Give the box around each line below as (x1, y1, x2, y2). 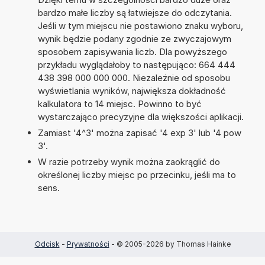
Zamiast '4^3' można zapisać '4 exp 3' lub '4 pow (37, 127, 241, 138)
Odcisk (34, 239, 60, 248)
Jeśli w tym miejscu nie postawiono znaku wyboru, (37, 20, 243, 31)
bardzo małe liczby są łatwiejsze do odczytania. (37, 7, 232, 18)
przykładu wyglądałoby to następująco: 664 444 (37, 59, 235, 70)
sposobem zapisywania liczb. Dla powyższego (37, 46, 227, 57)
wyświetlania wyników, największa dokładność (37, 85, 226, 96)
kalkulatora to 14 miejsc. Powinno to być (37, 98, 202, 109)
